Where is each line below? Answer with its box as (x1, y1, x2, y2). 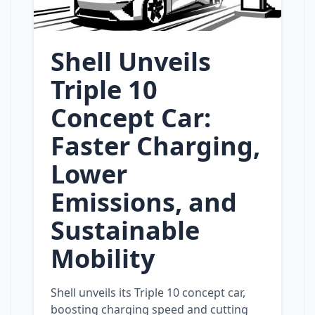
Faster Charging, (51, 129, 260, 163)
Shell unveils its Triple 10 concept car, (51, 285, 245, 300)
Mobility (51, 241, 155, 276)
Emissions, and (51, 185, 237, 219)
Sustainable (51, 213, 200, 247)
